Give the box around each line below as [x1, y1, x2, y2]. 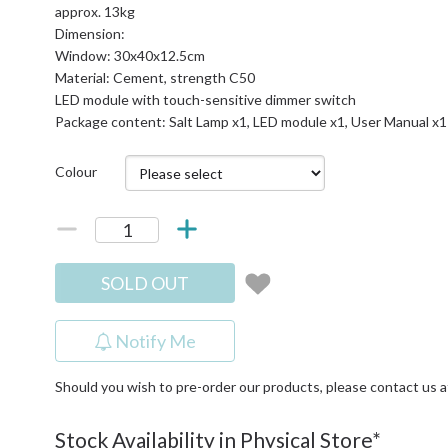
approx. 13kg [55, 3, 136, 20]
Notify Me [115, 330, 197, 352]
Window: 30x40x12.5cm [55, 47, 206, 64]
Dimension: [55, 25, 126, 42]
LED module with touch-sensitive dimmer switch [55, 91, 357, 108]
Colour [55, 163, 98, 180]
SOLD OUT [101, 272, 190, 294]
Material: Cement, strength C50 [55, 69, 256, 86]
